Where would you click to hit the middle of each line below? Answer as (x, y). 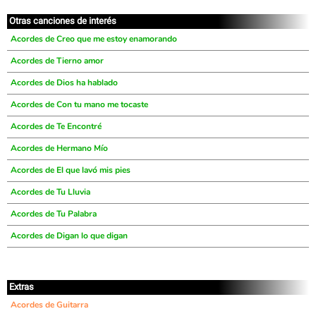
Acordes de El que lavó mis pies (71, 170)
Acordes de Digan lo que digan (69, 236)
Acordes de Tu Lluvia (50, 192)
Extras (22, 287)
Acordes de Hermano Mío (59, 148)
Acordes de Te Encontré (56, 126)
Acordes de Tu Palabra (54, 214)
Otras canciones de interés (63, 21)
